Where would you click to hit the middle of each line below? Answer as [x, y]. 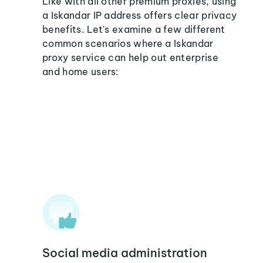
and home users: [81, 72]
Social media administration [125, 253]
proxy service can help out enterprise [130, 58]
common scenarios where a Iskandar [128, 43]
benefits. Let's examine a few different [134, 29]
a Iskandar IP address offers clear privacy [140, 15]
